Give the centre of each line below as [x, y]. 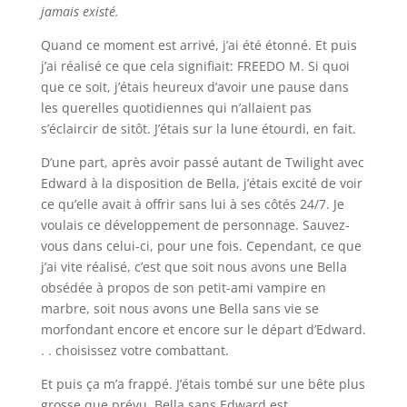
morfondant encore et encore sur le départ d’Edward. [203, 329]
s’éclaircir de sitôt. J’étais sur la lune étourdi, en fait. [198, 128]
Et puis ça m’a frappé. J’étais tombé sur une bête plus [203, 383]
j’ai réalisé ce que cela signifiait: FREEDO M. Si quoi [195, 65]
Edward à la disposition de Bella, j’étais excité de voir [201, 183]
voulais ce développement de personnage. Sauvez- [195, 224]
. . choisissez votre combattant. [134, 350]
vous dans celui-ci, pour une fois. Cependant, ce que [201, 245]
